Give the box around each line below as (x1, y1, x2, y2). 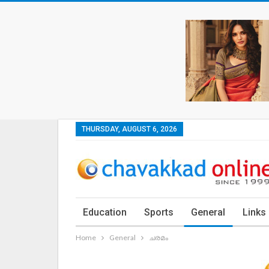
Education (83, 207, 127, 218)
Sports (144, 207, 174, 218)
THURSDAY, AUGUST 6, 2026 (82, 125, 177, 133)
